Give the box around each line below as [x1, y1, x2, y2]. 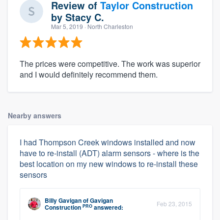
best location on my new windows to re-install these [20, 158, 198, 170]
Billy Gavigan [45, 196, 82, 205]
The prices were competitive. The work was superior [20, 58, 200, 70]
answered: [92, 203, 123, 212]
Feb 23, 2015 [157, 199, 192, 208]
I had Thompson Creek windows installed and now [20, 137, 195, 148]
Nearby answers [8, 110, 61, 121]
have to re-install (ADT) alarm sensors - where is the [20, 147, 199, 159]
